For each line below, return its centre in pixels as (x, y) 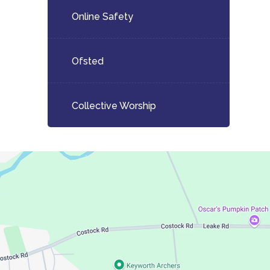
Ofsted (87, 61)
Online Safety (102, 17)
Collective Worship (114, 106)
